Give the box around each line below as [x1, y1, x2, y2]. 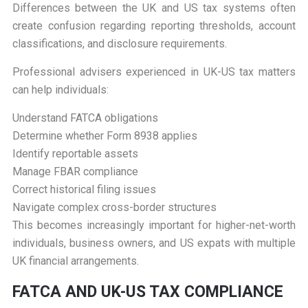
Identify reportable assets [12, 147, 138, 161]
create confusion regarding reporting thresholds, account [12, 19, 296, 33]
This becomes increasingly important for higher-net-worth [12, 219, 296, 232]
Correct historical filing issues [12, 183, 156, 197]
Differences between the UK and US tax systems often [12, 1, 296, 15]
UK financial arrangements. [12, 254, 139, 268]
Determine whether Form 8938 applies [12, 129, 197, 143]
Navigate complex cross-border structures [12, 201, 217, 214]
